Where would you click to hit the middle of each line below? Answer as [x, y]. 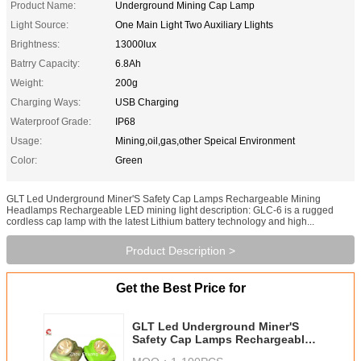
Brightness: [35, 44]
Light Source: [39, 25]
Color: [24, 160]
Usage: [26, 141]
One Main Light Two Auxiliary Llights [194, 25]
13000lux [136, 44]
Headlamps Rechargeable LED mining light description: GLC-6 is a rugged [170, 210]
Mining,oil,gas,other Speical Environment [205, 141]
